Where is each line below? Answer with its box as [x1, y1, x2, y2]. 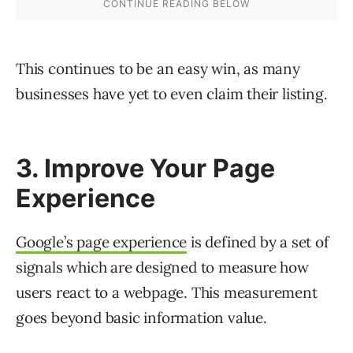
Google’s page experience [16, 232, 188, 252]
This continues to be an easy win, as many [16, 59, 300, 79]
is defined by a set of [187, 232, 329, 252]
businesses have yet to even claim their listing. [16, 84, 328, 104]
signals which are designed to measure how [16, 258, 309, 277]
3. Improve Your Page [16, 153, 276, 184]
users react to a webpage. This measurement [16, 283, 318, 303]
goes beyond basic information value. [16, 308, 267, 328]
